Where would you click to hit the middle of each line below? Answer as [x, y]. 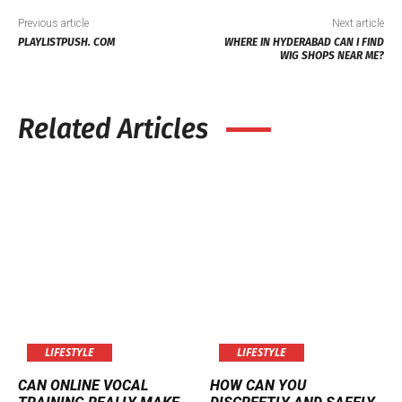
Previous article [53, 23]
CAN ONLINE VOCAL [83, 385]
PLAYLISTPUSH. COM [66, 42]
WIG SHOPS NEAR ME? [332, 56]
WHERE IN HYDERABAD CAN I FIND [304, 42]
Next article [358, 23]
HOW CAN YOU [258, 385]
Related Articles [113, 129]
